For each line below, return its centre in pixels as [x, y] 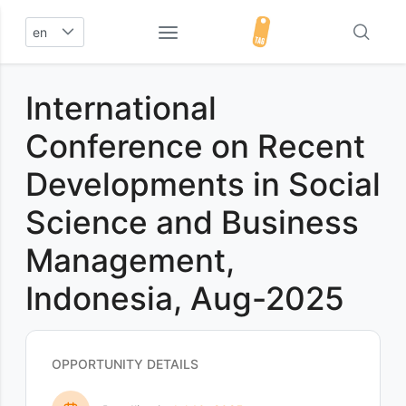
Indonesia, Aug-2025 [185, 298]
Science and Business [192, 222]
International [121, 108]
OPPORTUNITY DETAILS [125, 364]
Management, [130, 260]
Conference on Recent [195, 146]
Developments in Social [203, 184]
